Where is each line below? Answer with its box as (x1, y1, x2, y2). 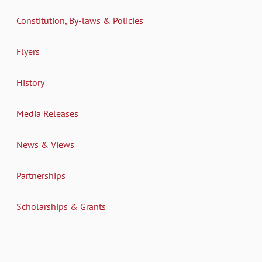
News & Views (16, 138, 74, 150)
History (16, 76, 44, 88)
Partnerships (16, 169, 65, 181)
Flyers (16, 45, 40, 57)
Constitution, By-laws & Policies (16, 14, 143, 26)
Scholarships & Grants (16, 200, 106, 212)
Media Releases (16, 107, 78, 119)
